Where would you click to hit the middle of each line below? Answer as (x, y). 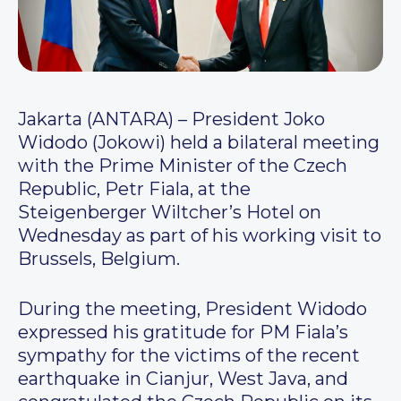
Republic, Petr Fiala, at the (134, 189)
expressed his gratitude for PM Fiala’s (183, 333)
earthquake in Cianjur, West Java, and (183, 379)
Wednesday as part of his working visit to (200, 236)
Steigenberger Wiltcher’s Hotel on (170, 213)
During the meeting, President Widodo (192, 309)
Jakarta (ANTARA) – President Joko (171, 119)
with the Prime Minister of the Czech (183, 166)
